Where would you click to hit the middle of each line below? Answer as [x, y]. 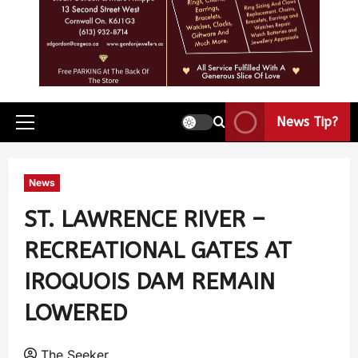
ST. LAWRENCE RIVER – [145, 219]
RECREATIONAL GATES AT [158, 250]
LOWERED [76, 312]
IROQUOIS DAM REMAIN [149, 281]
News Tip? [307, 122]
